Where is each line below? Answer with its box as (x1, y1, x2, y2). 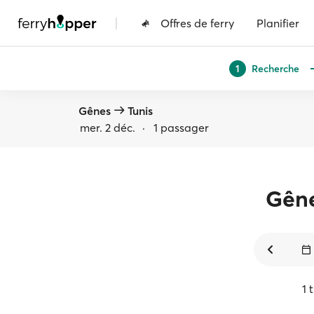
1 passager (153, 121, 209, 135)
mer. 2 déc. (80, 121, 135, 135)
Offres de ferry (161, 15, 234, 30)
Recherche (251, 62, 299, 75)
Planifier (257, 15, 299, 30)
